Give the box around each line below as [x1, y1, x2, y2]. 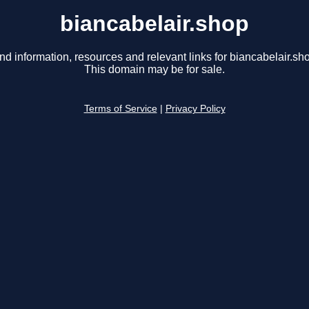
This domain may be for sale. [84, 63, 225, 76]
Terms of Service [83, 103, 157, 114]
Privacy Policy [165, 103, 226, 114]
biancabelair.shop [60, 11, 249, 36]
